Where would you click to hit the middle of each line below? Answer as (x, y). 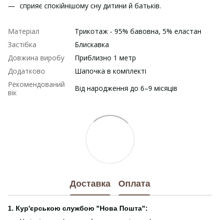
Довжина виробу (36, 58)
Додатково (27, 71)
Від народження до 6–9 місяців (126, 88)
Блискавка (92, 45)
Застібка (22, 45)
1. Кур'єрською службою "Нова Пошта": (78, 208)
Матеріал (24, 31)
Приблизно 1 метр (105, 58)
